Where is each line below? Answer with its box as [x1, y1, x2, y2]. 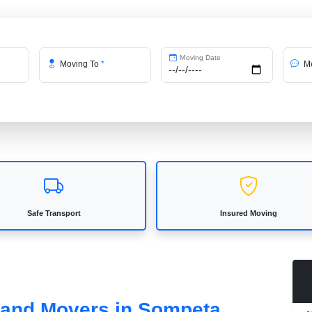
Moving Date [178, 53, 221, 62]
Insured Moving [219, 208, 277, 217]
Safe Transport [26, 208, 81, 217]
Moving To [58, 58, 102, 69]
